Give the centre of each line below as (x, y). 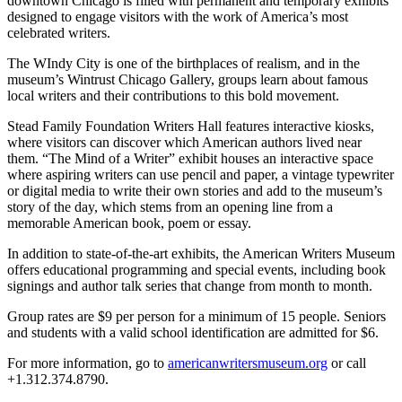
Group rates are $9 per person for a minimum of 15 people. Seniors (197, 316)
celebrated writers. (59, 32)
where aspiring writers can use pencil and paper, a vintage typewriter (201, 174)
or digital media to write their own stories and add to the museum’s (195, 190)
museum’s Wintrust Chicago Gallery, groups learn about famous (188, 79)
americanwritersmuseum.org (248, 363)
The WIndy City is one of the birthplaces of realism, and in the (184, 63)
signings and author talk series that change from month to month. (190, 285)
